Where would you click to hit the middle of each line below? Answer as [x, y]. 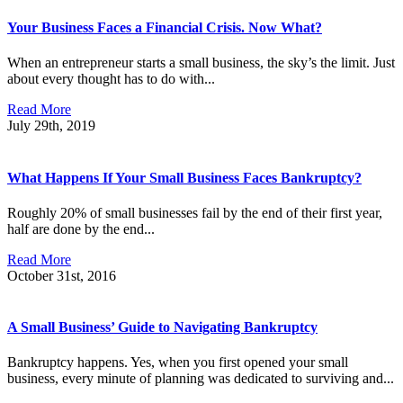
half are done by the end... [81, 228]
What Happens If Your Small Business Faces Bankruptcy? [184, 177]
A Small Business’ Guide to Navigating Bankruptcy [162, 327]
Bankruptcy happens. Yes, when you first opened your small [178, 363]
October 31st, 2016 [62, 275]
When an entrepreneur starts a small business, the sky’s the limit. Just [201, 63]
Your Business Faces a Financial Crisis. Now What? [165, 28]
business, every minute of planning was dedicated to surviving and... [201, 379]
